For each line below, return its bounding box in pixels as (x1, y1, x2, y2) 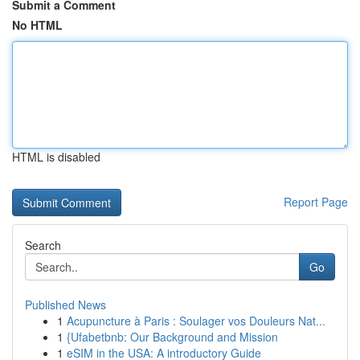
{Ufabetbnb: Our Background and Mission (67, 329, 278, 345)
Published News (25, 297, 106, 313)
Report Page (284, 194, 348, 210)
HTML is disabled (12, 149, 100, 165)
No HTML (12, 17, 63, 33)
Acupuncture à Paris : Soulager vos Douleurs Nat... (67, 313, 325, 329)
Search (25, 237, 61, 253)
